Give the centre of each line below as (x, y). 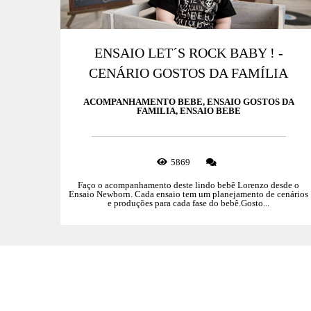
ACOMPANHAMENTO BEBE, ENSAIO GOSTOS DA (188, 102)
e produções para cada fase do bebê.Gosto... (189, 203)
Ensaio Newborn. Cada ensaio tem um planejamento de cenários (189, 194)
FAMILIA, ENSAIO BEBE (188, 111)
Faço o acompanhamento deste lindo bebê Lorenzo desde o (189, 185)
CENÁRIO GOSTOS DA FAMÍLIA (189, 74)
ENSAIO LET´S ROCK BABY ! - (188, 53)
